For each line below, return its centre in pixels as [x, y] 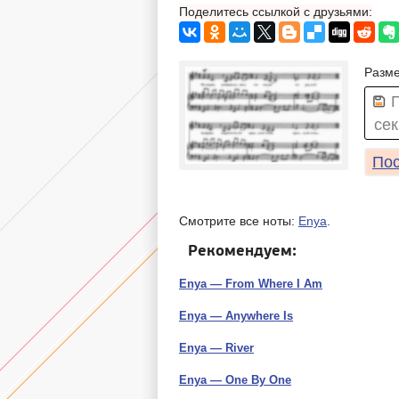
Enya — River [216, 348]
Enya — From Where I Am [251, 284]
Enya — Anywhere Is [236, 316]
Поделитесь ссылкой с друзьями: [276, 11]
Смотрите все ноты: [239, 220]
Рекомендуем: [242, 250]
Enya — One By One [235, 380]
